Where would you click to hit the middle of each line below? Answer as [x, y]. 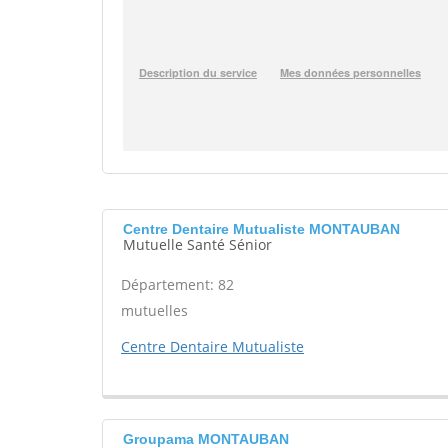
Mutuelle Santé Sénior [197, 244]
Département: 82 [177, 284]
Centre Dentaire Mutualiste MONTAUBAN [261, 229]
